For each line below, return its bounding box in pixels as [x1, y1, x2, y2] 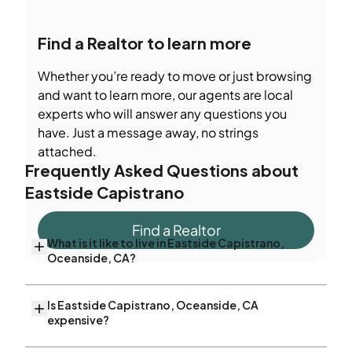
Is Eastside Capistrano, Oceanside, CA [47, 298, 258, 312]
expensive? [47, 313, 109, 327]
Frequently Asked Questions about [25, 160, 299, 180]
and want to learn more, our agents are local [38, 86, 293, 103]
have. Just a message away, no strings [38, 124, 258, 141]
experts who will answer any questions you [38, 105, 287, 122]
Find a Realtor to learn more [38, 33, 251, 53]
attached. [38, 143, 97, 159]
